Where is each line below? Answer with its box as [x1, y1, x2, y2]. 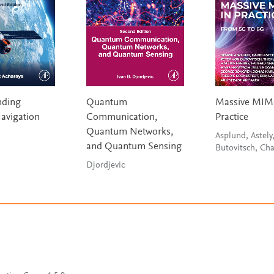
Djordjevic [86, 161, 125, 171]
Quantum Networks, [86, 127, 173, 138]
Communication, [86, 113, 157, 124]
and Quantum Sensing [86, 142, 182, 153]
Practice [215, 113, 248, 124]
